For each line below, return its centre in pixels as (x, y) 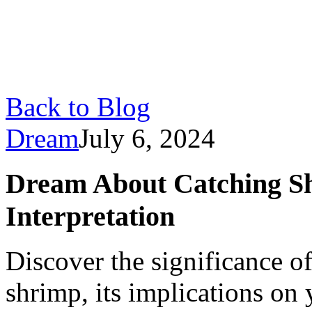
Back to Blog (78, 107)
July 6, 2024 (147, 138)
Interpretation (90, 216)
